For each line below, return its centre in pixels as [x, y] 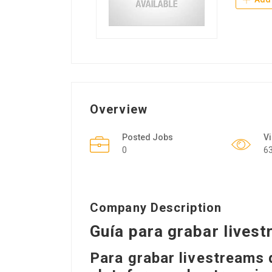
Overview [119, 109]
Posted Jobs [148, 137]
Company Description [156, 208]
